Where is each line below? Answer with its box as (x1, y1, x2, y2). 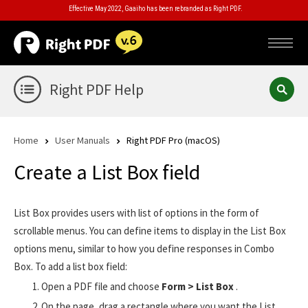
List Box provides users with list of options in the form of (14, 206, 259, 220)
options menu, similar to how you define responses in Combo (14, 242, 274, 256)
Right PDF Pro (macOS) (126, 133, 220, 146)
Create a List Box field (14, 159, 200, 186)
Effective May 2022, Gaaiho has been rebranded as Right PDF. (69, 5, 243, 12)
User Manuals (55, 133, 110, 146)
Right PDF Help (49, 80, 144, 99)
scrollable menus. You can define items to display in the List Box (14, 224, 286, 238)
